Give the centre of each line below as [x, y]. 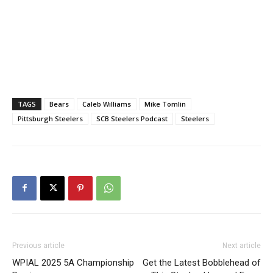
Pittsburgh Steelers [50, 118]
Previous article [38, 245]
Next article [242, 245]
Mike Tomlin [165, 104]
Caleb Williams [107, 104]
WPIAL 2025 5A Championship [73, 262]
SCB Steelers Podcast [132, 118]
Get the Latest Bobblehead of [202, 262]
